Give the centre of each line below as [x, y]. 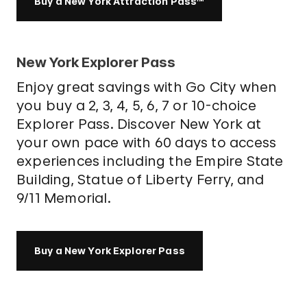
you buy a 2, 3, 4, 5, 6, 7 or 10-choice [136, 106]
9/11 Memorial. [63, 198]
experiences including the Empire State [150, 161]
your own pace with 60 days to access [146, 143]
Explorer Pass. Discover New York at [138, 124]
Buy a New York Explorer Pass [109, 250]
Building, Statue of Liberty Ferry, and [140, 180]
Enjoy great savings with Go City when [147, 87]
